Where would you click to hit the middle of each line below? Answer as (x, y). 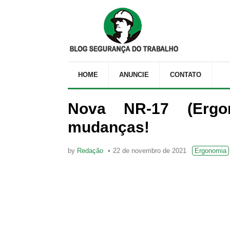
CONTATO (186, 75)
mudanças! (109, 127)
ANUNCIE (134, 75)
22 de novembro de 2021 (150, 151)
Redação (90, 151)
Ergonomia (210, 151)
